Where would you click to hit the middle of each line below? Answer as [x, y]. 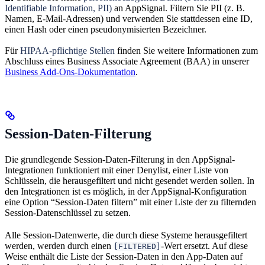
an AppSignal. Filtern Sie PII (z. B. [178, 8]
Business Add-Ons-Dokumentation [70, 72]
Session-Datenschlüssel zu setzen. [68, 212]
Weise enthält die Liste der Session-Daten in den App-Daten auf [124, 256]
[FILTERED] [137, 246]
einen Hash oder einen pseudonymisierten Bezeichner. [106, 29]
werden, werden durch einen [59, 245]
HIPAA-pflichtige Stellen [67, 50]
